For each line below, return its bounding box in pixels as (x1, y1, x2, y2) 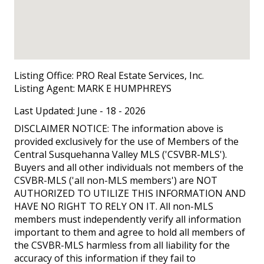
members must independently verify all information (14, 212, 241, 226)
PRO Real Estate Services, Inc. (74, 68, 204, 82)
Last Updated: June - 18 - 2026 (14, 104, 146, 117)
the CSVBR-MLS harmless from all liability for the (14, 238, 230, 252)
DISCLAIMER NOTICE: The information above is (14, 121, 223, 135)
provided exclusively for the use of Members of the (14, 134, 239, 148)
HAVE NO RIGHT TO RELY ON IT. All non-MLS (14, 199, 213, 213)
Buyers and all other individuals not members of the (14, 160, 243, 174)
